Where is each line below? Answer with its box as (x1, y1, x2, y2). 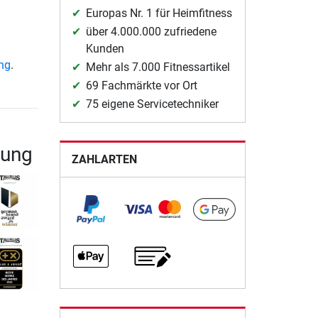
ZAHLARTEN (71, 153, 137, 167)
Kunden (85, 42, 124, 56)
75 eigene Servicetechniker (85, 97, 219, 111)
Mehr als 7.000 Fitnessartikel (85, 60, 230, 75)
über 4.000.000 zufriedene (85, 25, 216, 39)
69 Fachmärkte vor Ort (85, 79, 197, 93)
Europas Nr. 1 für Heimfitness (85, 6, 232, 21)
